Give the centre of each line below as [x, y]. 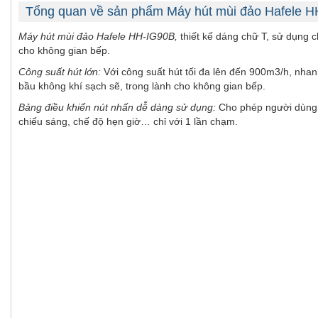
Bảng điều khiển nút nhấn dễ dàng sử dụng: [119, 108]
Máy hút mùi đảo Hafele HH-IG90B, [99, 37]
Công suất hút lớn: [60, 72]
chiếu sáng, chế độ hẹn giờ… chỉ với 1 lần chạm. [128, 122]
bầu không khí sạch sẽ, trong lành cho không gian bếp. [142, 86]
